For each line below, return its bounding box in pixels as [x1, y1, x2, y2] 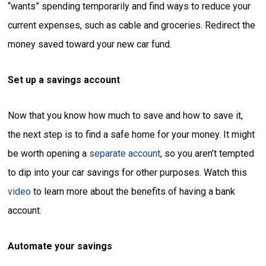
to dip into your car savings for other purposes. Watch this [8, 167, 248, 179]
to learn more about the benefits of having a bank [31, 186, 236, 198]
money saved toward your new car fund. [8, 39, 172, 50]
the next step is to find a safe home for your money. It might [8, 129, 255, 141]
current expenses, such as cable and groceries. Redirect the [8, 20, 256, 31]
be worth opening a [8, 148, 90, 160]
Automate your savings [8, 240, 113, 252]
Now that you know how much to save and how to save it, [8, 110, 243, 122]
